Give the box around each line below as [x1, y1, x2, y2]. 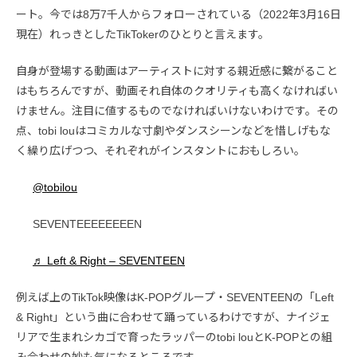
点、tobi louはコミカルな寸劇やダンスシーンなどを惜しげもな [16, 124, 331, 137]
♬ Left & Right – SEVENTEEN [33, 253, 185, 267]
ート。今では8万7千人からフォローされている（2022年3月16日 [16, 7, 341, 21]
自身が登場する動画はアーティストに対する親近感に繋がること [16, 64, 338, 77]
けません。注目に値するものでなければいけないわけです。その [16, 104, 339, 117]
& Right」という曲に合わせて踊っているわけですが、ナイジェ [16, 310, 331, 324]
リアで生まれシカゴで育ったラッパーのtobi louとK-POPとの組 [16, 330, 332, 343]
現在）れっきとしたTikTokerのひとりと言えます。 [16, 27, 269, 41]
